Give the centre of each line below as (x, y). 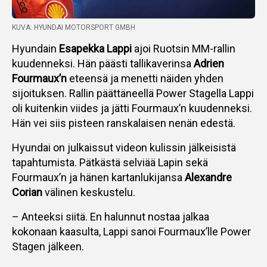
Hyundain (35, 49)
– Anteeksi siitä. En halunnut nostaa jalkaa (111, 217)
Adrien (209, 63)
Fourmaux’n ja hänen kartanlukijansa (98, 177)
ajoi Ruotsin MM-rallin (184, 49)
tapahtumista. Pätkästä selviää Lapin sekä (110, 162)
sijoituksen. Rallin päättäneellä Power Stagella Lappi (133, 93)
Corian (27, 192)
